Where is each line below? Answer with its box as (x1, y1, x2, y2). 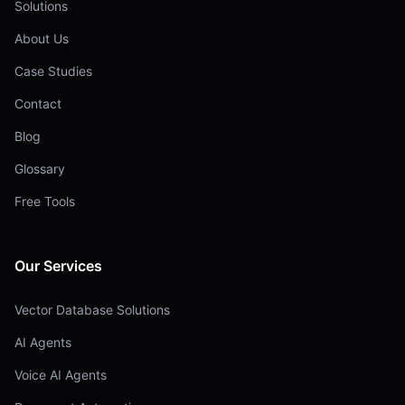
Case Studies (14, 63, 92, 79)
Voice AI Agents (14, 367, 107, 382)
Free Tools (14, 193, 75, 209)
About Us (14, 31, 69, 46)
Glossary (14, 161, 65, 176)
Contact (14, 96, 61, 111)
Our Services (14, 257, 102, 275)
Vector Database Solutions (14, 302, 170, 317)
